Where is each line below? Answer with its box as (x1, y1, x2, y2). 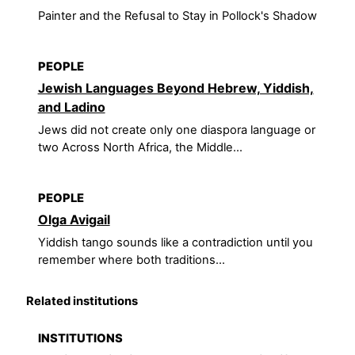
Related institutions (26, 294, 139, 309)
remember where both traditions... (37, 252, 225, 267)
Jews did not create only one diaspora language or (37, 122, 315, 137)
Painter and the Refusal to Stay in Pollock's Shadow (37, 9, 317, 23)
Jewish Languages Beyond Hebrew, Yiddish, (37, 79, 314, 96)
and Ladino (37, 98, 105, 115)
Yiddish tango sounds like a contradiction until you (37, 235, 313, 250)
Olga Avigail (37, 211, 110, 227)
